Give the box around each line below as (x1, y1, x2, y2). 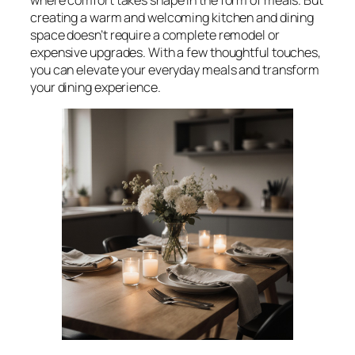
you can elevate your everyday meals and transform (30, 60, 320, 78)
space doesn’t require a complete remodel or (30, 25, 280, 44)
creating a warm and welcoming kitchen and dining (30, 8, 315, 26)
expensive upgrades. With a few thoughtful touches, (30, 43, 321, 61)
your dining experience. (30, 78, 161, 96)
